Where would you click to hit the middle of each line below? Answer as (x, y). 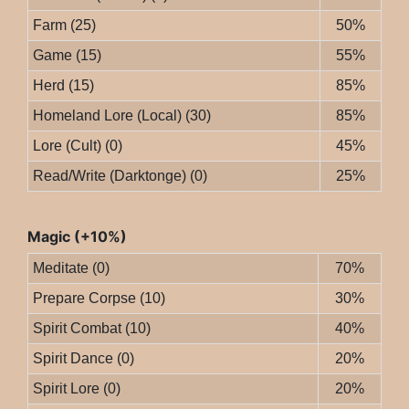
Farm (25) (64, 26)
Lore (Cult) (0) (77, 146)
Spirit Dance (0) (83, 359)
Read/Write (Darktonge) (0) (120, 176)
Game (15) (67, 56)
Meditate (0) (71, 268)
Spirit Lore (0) (76, 389)
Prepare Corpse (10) (99, 299)
